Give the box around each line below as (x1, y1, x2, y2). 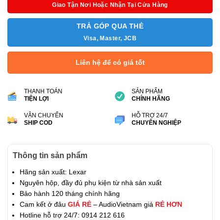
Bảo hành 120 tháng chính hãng (20, 189, 120, 197)
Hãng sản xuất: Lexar (20, 167, 86, 176)
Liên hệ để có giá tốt (75, 58, 145, 66)
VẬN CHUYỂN (24, 112, 63, 119)
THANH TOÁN (24, 87, 62, 95)
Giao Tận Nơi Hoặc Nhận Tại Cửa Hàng (52, 1, 168, 8)
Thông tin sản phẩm (13, 151, 87, 160)
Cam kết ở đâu (20, 200, 68, 208)
